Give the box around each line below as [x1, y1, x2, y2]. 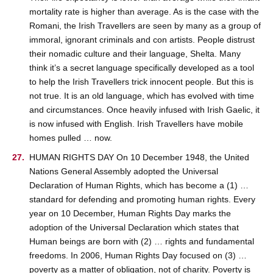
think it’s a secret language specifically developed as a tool [29, 62, 254, 73]
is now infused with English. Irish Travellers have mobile [29, 118, 243, 129]
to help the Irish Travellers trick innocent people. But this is [29, 76, 253, 87]
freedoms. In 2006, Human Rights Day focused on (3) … [29, 250, 247, 261]
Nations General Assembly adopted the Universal [29, 166, 218, 177]
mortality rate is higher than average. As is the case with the [29, 6, 259, 16]
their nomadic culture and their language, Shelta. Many [29, 48, 241, 58]
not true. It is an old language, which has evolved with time [29, 90, 254, 101]
